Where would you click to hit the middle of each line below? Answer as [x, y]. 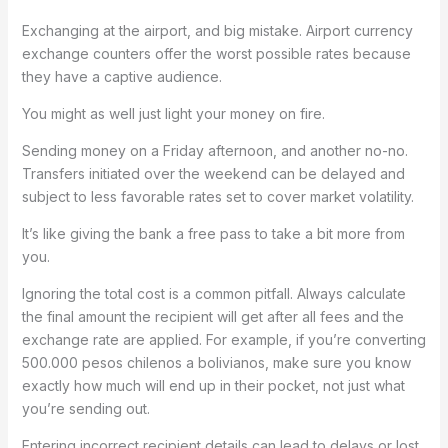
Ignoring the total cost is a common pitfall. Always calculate [213, 294]
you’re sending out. [85, 409]
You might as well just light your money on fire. [173, 114]
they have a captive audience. [121, 77]
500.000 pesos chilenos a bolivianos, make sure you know [216, 363]
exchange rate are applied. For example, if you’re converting [223, 340]
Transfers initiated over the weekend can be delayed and [213, 174]
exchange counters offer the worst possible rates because [216, 54]
